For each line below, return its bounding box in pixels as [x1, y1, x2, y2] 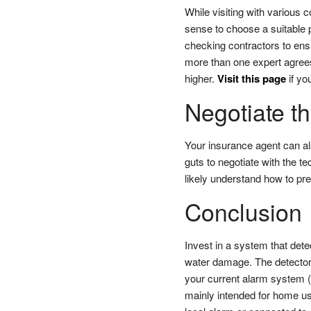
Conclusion [184, 194, 302, 228]
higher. [184, 70, 217, 85]
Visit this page [217, 70, 286, 86]
